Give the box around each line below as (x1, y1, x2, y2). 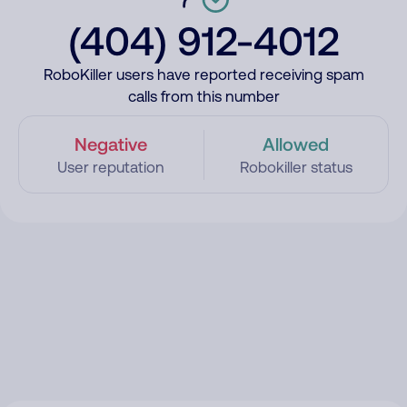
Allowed (263, 133, 330, 154)
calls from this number (127, 87, 280, 105)
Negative (74, 133, 148, 154)
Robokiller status (239, 158, 352, 176)
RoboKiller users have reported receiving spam (43, 65, 364, 84)
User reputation (57, 158, 165, 176)
